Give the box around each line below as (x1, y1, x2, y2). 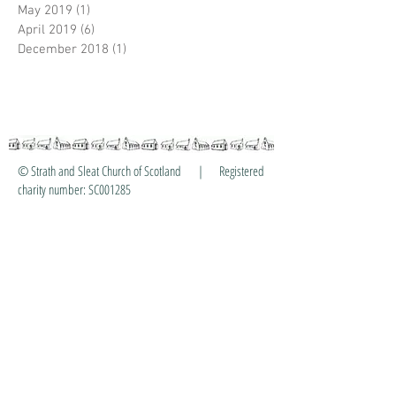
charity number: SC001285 (18, 180, 131, 198)
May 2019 (18, 3, 72, 19)
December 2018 (18, 42, 109, 57)
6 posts (95, 22, 136, 38)
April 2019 (18, 22, 77, 38)
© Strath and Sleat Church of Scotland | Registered (18, 162, 264, 179)
